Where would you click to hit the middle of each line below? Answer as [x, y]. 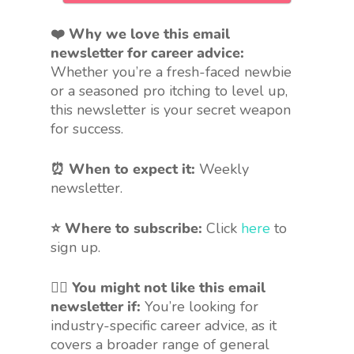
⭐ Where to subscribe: [126, 228]
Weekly [222, 169]
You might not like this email [169, 287]
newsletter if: [98, 306]
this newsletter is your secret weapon [171, 109]
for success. [87, 128]
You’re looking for [201, 306]
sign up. [75, 247]
